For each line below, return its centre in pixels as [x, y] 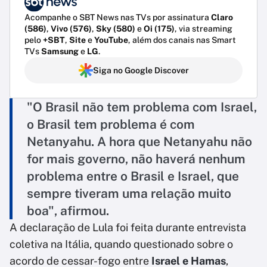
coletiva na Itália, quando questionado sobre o [121, 244]
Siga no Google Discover [141, 71]
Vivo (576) [71, 29]
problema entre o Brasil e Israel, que [133, 176]
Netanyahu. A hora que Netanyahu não [139, 142]
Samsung [60, 52]
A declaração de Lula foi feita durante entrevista [128, 228]
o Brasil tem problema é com [111, 125]
